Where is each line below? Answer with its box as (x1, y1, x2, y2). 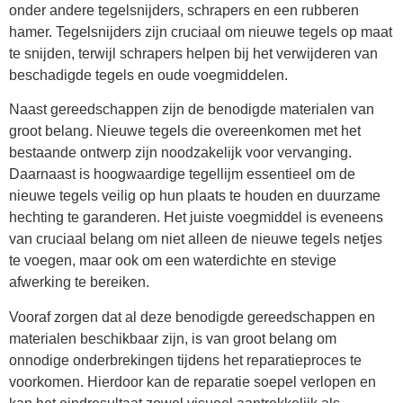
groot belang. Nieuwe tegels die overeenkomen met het (9, 123, 361, 139)
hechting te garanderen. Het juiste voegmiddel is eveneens (9, 210, 383, 226)
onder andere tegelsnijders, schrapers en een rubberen (9, 3, 359, 19)
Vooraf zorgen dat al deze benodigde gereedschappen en (9, 309, 375, 325)
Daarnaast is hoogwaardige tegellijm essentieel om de (9, 166, 355, 183)
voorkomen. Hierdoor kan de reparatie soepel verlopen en (9, 373, 376, 390)
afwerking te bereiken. (9, 274, 149, 291)
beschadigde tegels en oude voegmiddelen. (9, 67, 288, 84)
